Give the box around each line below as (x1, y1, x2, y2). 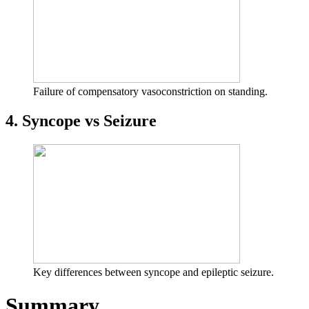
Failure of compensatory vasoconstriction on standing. (33, 85, 268, 97)
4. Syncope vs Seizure (6, 111, 157, 130)
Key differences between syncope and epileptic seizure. (33, 266, 274, 278)
